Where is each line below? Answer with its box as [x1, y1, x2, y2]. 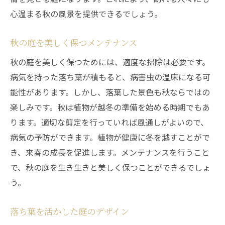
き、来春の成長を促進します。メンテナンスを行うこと [10, 146, 209, 158]
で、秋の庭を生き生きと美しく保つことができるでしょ [10, 161, 210, 173]
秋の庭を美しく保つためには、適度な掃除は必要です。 [10, 56, 210, 68]
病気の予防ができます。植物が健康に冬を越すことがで [10, 131, 210, 143]
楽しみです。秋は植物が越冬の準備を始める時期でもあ [10, 101, 210, 113]
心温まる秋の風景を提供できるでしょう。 [10, 8, 162, 20]
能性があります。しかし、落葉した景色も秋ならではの [10, 86, 210, 98]
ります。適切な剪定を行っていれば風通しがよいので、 [10, 116, 208, 128]
